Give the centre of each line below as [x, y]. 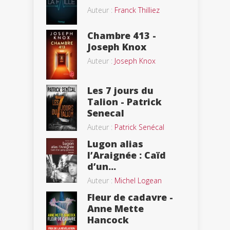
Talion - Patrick [124, 101]
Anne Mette [116, 208]
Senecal [106, 113]
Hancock [108, 219]
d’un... [102, 166]
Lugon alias [115, 143]
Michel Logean [138, 180]
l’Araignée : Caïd [127, 155]
